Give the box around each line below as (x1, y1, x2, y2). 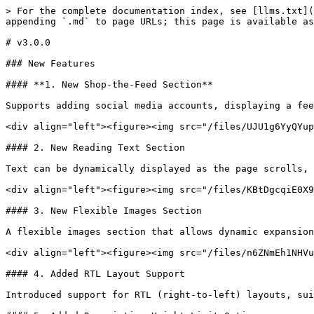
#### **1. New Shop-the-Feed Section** (6, 79, 213, 90)
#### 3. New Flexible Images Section (6, 205, 202, 216)
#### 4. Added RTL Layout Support (6, 268, 185, 279)
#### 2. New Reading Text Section (6, 142, 185, 153)
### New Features (6, 58, 95, 69)
